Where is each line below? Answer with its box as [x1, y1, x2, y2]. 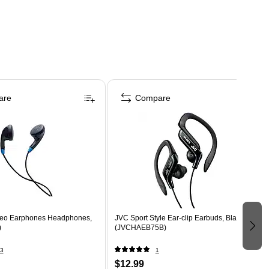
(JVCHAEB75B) [114, 223, 166, 232]
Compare [134, 92, 171, 103]
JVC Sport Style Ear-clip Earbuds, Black [114, 213, 244, 222]
